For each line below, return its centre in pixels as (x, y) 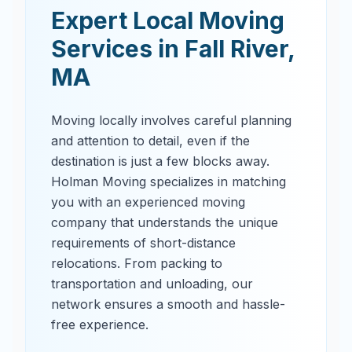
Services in (118, 49)
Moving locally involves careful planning (171, 120)
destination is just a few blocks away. (160, 161)
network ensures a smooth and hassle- (168, 304)
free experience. (100, 324)
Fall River (236, 49)
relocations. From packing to (137, 263)
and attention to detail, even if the (150, 141)
